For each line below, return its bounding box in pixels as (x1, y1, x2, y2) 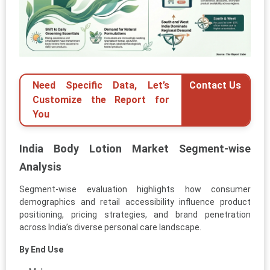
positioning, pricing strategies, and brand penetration (19, 209, 251, 219)
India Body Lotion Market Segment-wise (19, 142, 251, 155)
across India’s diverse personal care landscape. (19, 222, 201, 232)
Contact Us (189, 79, 242, 91)
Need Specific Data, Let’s (33, 79, 169, 91)
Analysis (19, 160, 61, 173)
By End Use (19, 244, 63, 254)
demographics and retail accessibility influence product (19, 196, 251, 207)
